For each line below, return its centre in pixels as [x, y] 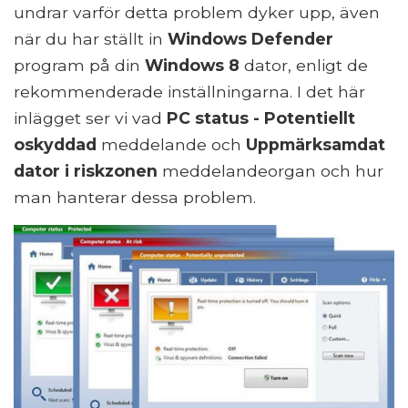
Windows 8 [192, 65]
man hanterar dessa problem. [135, 197]
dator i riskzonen [86, 170]
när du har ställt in [91, 38]
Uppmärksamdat [316, 144]
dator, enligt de [304, 65]
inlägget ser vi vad [90, 117]
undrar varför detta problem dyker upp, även [197, 12]
